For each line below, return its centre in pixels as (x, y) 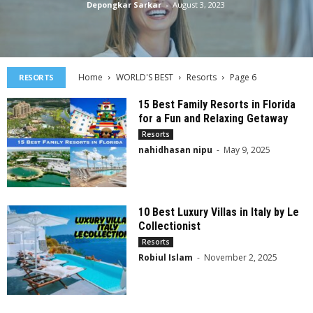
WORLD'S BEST (144, 77)
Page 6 (243, 77)
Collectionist (170, 226)
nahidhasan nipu (176, 150)
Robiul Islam (166, 258)
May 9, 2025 (247, 150)
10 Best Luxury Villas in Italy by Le (219, 212)
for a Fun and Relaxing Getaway (213, 118)
